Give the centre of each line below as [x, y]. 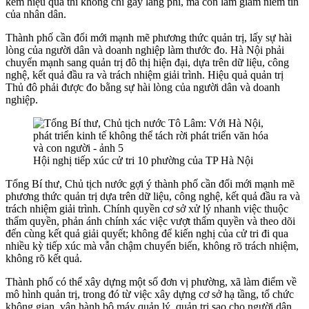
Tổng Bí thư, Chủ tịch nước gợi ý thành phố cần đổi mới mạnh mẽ [150, 183]
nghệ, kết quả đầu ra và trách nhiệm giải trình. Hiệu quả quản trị [144, 74]
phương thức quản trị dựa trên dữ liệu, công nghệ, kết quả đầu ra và [153, 196]
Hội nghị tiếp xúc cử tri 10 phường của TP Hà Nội [143, 160]
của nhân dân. [36, 14]
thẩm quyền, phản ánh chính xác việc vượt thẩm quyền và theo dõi [150, 221]
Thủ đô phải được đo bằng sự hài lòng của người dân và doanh [143, 87]
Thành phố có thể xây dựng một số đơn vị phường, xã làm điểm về [151, 281]
